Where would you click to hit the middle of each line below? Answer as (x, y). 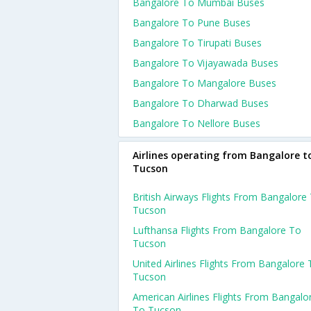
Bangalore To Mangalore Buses (204, 83)
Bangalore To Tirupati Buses (197, 43)
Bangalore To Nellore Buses (196, 123)
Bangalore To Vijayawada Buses (205, 63)
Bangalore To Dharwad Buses (201, 103)
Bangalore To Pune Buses (192, 23)
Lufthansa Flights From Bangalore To (217, 230)
